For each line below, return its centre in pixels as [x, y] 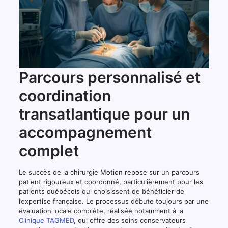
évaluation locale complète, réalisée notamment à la [101, 211]
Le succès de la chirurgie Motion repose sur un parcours [109, 172]
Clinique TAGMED [46, 221]
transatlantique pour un [104, 114]
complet [49, 151]
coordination [65, 96]
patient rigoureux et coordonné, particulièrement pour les [111, 182]
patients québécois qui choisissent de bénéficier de [101, 192]
